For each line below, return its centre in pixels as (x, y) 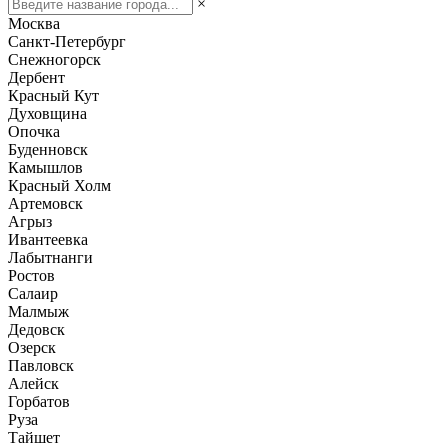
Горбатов (39, 402)
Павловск (41, 366)
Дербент (36, 78)
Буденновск (48, 150)
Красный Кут (53, 96)
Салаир (33, 294)
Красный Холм (59, 186)
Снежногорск (54, 60)
